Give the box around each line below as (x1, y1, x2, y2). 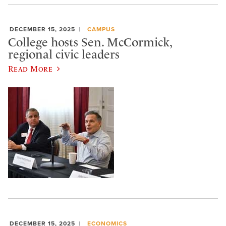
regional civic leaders (8, 47, 120, 62)
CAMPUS (87, 26, 115, 33)
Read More (8, 64, 53, 74)
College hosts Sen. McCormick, (8, 35, 172, 49)
